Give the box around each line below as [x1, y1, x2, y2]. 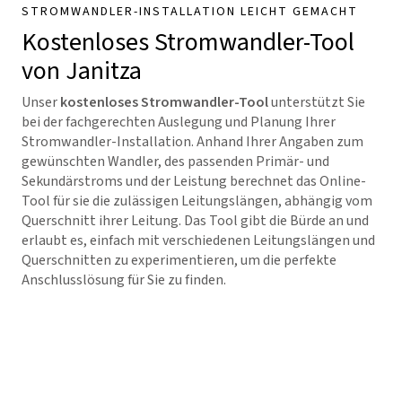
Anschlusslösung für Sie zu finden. [22, 270, 226, 290]
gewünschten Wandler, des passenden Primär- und [22, 152, 329, 171]
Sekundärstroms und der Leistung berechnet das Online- [22, 171, 366, 191]
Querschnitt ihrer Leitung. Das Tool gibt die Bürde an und [22, 211, 369, 231]
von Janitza [22, 53, 142, 89]
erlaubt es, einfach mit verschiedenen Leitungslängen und [22, 231, 375, 250]
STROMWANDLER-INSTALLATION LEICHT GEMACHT [22, 3, 358, 21]
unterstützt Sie [268, 92, 365, 112]
